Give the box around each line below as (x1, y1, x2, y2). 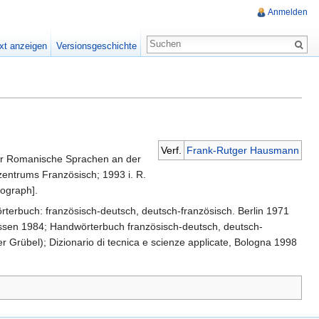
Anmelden (268, 7, 308, 18)
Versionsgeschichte (56, 41, 137, 51)
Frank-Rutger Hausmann (186, 145, 299, 157)
